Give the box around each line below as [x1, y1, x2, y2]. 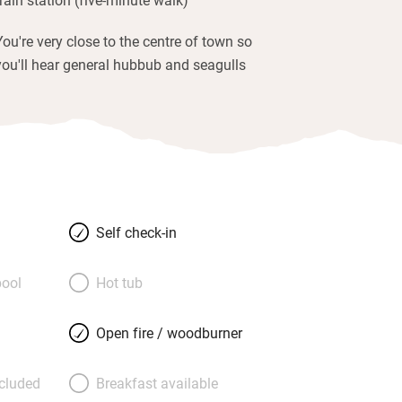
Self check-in [95, 222, 177, 241]
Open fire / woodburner [95, 322, 242, 342]
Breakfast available [95, 372, 218, 392]
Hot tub [95, 272, 143, 292]
